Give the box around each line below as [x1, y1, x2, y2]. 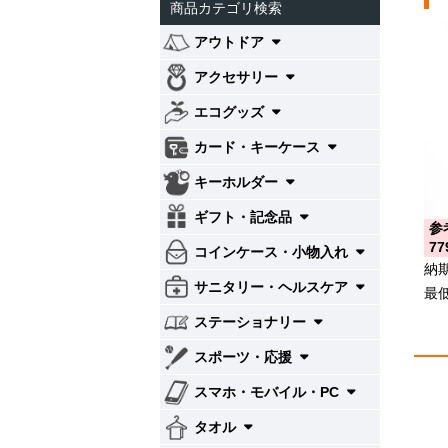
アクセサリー [194, 69, 282, 85]
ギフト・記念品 [194, 209, 296, 225]
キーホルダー [194, 174, 282, 190]
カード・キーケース [194, 139, 324, 155]
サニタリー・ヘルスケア [194, 279, 352, 295]
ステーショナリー [194, 314, 310, 330]
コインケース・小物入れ [194, 244, 352, 260]
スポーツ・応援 [194, 349, 296, 365]
